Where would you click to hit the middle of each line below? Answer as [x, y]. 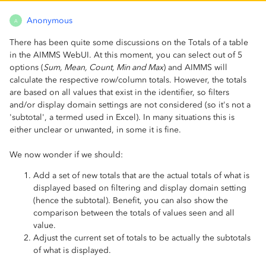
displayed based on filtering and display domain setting [140, 188]
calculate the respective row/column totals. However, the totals [128, 80]
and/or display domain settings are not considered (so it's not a [130, 105]
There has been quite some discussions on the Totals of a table [129, 43]
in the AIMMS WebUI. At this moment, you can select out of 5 [126, 55]
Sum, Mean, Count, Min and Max [103, 68]
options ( [26, 68]
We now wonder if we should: [66, 155]
